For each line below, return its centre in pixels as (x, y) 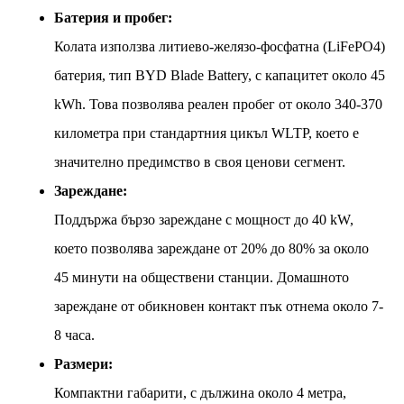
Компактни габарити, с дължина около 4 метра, (200, 392)
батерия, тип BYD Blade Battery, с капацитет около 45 (220, 75)
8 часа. (74, 335)
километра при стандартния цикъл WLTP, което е (207, 133)
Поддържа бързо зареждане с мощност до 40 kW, (204, 219)
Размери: (83, 363)
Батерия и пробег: (113, 17)
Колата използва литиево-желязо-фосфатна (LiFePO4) (220, 46)
